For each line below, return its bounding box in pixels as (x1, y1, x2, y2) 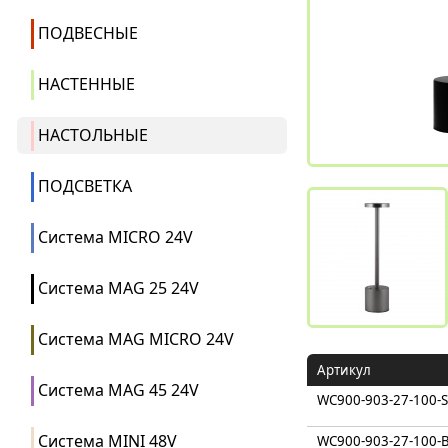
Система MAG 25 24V (38, 277, 199, 299)
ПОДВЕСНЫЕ (38, 22, 138, 44)
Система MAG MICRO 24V (38, 328, 234, 350)
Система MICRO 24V (38, 226, 193, 248)
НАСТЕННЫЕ (38, 73, 135, 95)
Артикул (317, 361, 371, 379)
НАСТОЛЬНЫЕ (38, 124, 148, 146)
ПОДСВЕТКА (38, 175, 132, 197)
